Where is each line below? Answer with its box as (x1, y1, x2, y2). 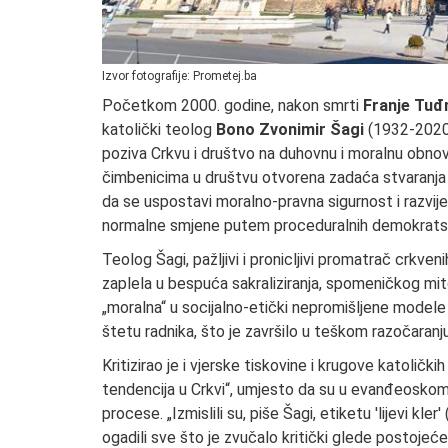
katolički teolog (102, 119, 216, 139)
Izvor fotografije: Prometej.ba (102, 68, 257, 83)
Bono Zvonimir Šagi (216, 119, 364, 139)
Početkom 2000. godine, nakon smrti (102, 95, 363, 115)
